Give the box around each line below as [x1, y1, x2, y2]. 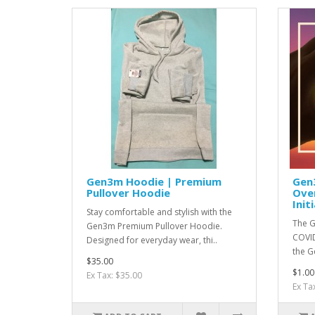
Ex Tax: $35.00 [86, 269, 142, 282]
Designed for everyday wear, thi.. [86, 234, 217, 247]
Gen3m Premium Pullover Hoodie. [86, 220, 222, 233]
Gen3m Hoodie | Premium [86, 174, 221, 189]
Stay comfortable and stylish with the [86, 206, 232, 219]
